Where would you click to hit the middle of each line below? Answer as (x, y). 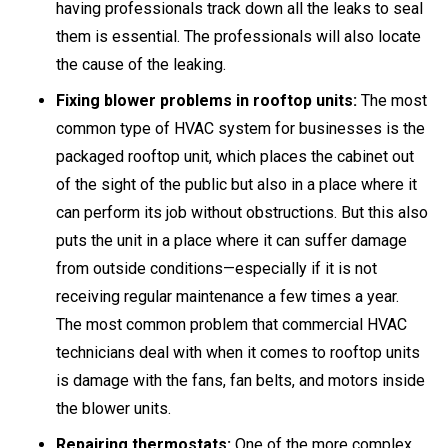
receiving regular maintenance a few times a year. (227, 297)
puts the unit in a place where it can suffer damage (231, 241)
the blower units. (113, 409)
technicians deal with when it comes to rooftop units (238, 353)
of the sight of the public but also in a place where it (236, 185)
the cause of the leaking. (141, 65)
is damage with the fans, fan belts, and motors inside (240, 381)
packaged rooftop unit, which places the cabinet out (235, 157)
